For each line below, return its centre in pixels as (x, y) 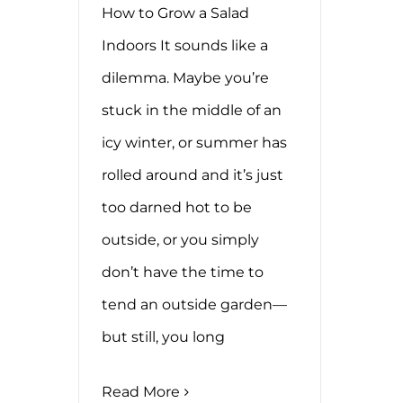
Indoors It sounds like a (185, 46)
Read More (141, 392)
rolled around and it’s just (193, 175)
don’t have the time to (183, 273)
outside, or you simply (180, 240)
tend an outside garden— (194, 305)
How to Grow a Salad (175, 13)
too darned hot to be (177, 208)
